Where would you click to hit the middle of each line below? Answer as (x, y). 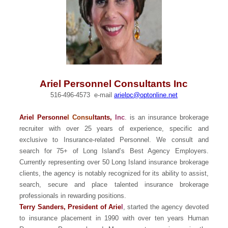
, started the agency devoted (166, 207)
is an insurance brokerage (168, 117)
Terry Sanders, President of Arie (70, 207)
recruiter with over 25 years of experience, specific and (114, 128)
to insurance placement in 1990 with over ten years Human (114, 218)
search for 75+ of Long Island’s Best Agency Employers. (114, 151)
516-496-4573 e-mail (82, 95)
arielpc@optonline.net (146, 95)
